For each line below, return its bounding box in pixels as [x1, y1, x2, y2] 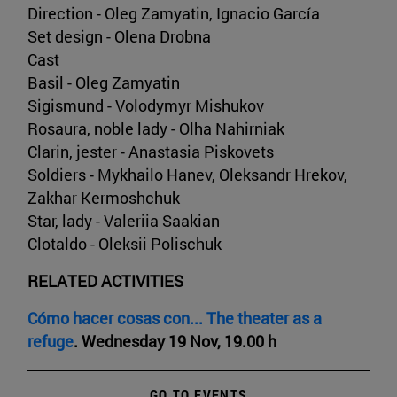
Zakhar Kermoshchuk [27, 186, 180, 208]
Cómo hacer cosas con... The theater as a [27, 307, 322, 329]
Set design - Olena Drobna [27, 25, 211, 47]
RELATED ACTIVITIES [27, 269, 183, 292]
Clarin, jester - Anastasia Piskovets [27, 140, 274, 162]
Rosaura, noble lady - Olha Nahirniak [27, 117, 284, 139]
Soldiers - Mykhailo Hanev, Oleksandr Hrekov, [27, 163, 347, 185]
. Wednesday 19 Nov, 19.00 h [74, 330, 276, 352]
